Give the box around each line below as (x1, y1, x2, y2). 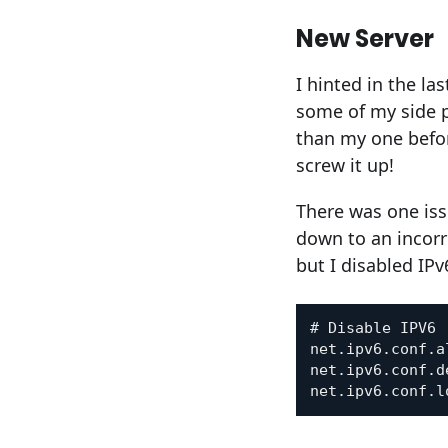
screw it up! (296, 152, 394, 177)
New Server (296, 21, 434, 55)
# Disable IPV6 (310, 318, 437, 337)
